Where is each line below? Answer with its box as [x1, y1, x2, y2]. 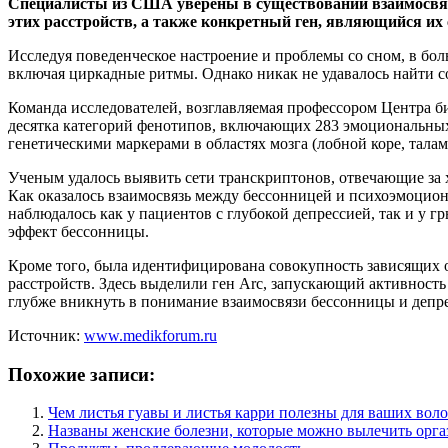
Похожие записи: [8, 363, 155, 385]
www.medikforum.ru [84, 326, 217, 344]
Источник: [8, 326, 84, 344]
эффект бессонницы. [8, 222, 149, 240]
